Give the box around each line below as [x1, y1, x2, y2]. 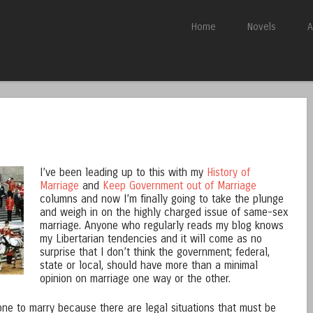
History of [207, 166, 251, 179]
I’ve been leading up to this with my [40, 166, 208, 179]
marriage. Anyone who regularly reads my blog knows [40, 219, 284, 232]
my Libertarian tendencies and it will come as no [40, 233, 263, 245]
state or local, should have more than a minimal [40, 259, 259, 272]
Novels [247, 21, 276, 33]
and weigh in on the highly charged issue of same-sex [40, 206, 289, 219]
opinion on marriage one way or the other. [40, 272, 231, 285]
